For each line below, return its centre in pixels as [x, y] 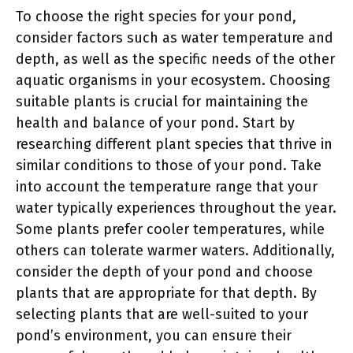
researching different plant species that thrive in [174, 144]
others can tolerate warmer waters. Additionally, [175, 250]
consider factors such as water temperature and [175, 37]
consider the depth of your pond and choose [164, 271]
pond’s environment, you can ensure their [154, 335]
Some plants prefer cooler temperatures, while [170, 229]
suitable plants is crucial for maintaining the [162, 101]
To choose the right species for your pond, [156, 16]
